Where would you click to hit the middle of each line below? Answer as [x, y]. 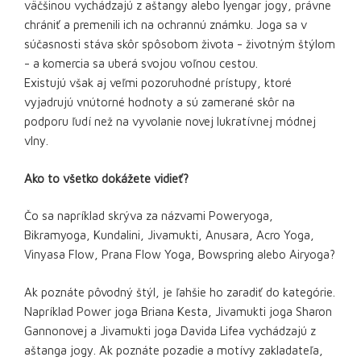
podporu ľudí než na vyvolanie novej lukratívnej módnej [170, 121]
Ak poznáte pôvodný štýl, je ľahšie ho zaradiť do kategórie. [180, 292]
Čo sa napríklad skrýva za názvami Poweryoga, [149, 216]
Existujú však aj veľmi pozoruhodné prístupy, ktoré [158, 83]
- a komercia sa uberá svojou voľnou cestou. [141, 63]
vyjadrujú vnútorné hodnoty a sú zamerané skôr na [160, 102]
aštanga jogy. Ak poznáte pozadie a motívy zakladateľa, [174, 350]
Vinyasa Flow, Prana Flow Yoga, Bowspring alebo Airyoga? [180, 254]
